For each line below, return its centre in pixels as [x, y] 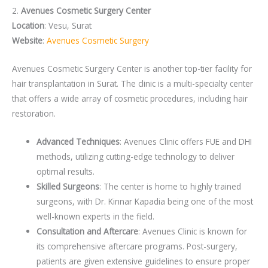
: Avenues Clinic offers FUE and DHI [186, 142]
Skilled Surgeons [68, 187]
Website [27, 41]
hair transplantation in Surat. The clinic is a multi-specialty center [133, 84]
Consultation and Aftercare [88, 232]
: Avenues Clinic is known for [193, 232]
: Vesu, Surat [68, 26]
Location [28, 26]
